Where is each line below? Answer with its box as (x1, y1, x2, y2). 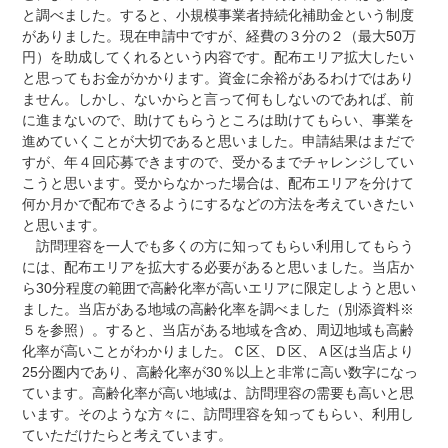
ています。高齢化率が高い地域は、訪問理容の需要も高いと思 (21, 384, 414, 401)
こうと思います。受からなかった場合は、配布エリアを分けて (21, 174, 414, 191)
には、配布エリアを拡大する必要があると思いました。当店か (21, 258, 414, 275)
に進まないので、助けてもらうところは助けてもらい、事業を (21, 111, 414, 128)
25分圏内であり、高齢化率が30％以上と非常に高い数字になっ (21, 363, 418, 380)
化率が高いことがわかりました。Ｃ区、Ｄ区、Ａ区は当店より (21, 342, 414, 359)
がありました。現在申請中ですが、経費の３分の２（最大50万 (21, 27, 416, 44)
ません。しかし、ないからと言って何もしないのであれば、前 (21, 90, 414, 107)
